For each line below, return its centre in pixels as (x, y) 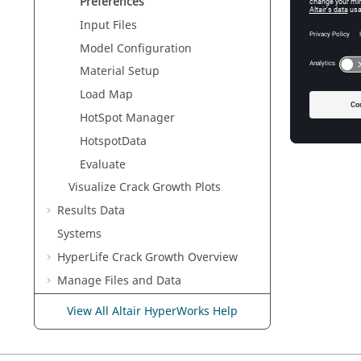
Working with (95, 304)
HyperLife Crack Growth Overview (147, 257)
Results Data (91, 211)
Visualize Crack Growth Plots (145, 188)
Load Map (106, 95)
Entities (152, 304)
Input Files (108, 25)
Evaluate (103, 164)
